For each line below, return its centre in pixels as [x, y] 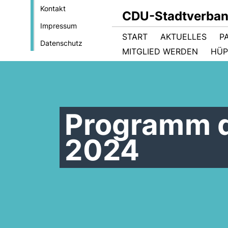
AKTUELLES [183, 37]
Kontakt [53, 8]
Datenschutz [61, 43]
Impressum [58, 26]
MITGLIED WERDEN [160, 51]
